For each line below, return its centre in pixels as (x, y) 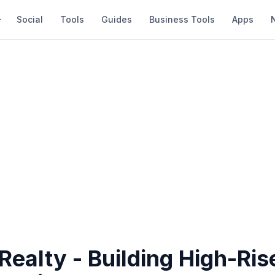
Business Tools (182, 19)
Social (30, 19)
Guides (117, 19)
